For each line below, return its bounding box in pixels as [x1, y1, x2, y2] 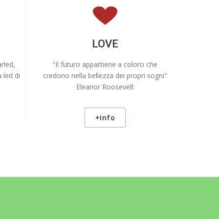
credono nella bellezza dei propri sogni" [43, 70, 167, 80]
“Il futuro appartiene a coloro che [52, 59, 157, 69]
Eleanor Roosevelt [76, 82, 134, 91]
